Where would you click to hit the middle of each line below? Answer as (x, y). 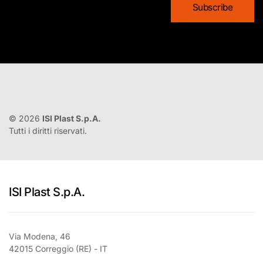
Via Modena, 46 (40, 236)
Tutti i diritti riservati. (48, 130)
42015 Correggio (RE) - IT (58, 248)
